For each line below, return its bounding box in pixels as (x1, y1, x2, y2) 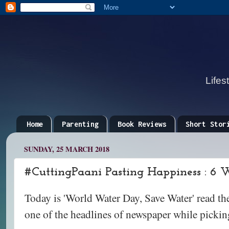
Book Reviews (118, 120, 167, 128)
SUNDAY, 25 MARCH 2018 (24, 144, 109, 155)
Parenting (62, 120, 99, 128)
